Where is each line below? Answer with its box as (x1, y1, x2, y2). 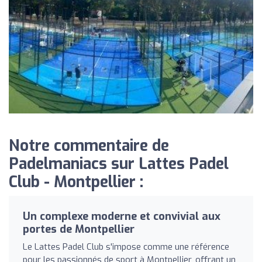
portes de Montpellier (23, 222, 135, 236)
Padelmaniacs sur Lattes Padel (9, 153, 229, 174)
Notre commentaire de (9, 135, 169, 156)
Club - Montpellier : (9, 171, 143, 192)
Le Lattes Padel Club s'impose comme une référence (23, 240, 229, 253)
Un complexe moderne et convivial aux (23, 209, 220, 223)
